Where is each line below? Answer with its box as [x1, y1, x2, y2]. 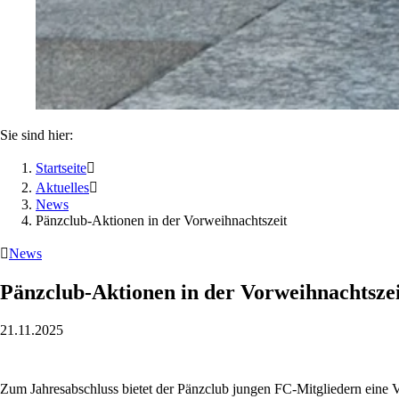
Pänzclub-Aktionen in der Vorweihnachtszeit [36, 213, 289, 228]
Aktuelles [36, 180, 89, 195]
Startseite [36, 160, 86, 175]
